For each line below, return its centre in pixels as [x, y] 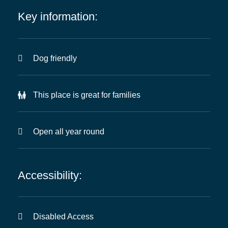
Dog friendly [55, 58]
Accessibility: [50, 175]
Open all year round [69, 131]
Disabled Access [63, 217]
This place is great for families [87, 95]
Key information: [58, 17]
